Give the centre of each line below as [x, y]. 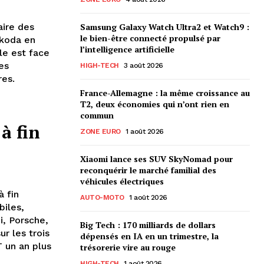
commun [97, 115]
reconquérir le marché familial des [148, 170]
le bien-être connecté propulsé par [150, 38]
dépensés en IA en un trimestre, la [149, 236]
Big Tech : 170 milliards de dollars [148, 225]
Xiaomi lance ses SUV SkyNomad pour [156, 159]
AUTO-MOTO [102, 197]
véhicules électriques [122, 181]
